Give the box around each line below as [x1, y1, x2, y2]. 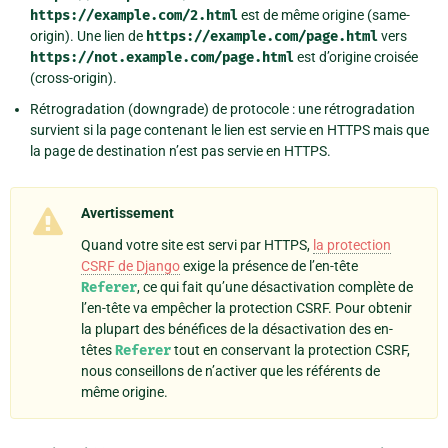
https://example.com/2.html [30, 7, 238, 25]
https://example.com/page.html [146, 28, 378, 46]
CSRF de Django [81, 258, 180, 275]
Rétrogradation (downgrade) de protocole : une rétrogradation [30, 101, 415, 118]
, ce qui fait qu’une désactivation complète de [137, 279, 413, 296]
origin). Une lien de [30, 28, 146, 45]
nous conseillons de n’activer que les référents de [81, 363, 380, 380]
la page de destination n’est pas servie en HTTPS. [30, 143, 331, 160]
